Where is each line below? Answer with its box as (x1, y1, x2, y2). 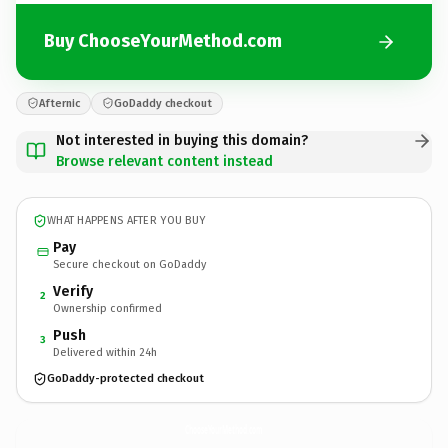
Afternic (39, 96, 80, 110)
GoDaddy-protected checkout (47, 372, 204, 385)
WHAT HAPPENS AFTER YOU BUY (47, 214, 206, 227)
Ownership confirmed (53, 301, 162, 315)
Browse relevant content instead (56, 152, 273, 170)
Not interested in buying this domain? (56, 131, 308, 149)
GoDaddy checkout (114, 96, 212, 110)
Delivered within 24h (53, 345, 157, 359)
